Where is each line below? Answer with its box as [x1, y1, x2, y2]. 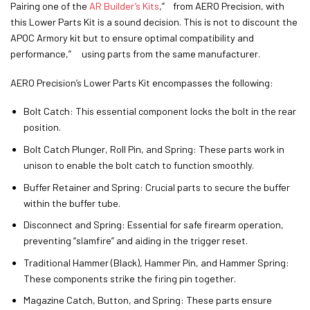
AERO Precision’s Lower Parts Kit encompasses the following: [10, 76, 273, 89]
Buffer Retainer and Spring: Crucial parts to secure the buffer [23, 181, 290, 193]
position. [23, 121, 61, 134]
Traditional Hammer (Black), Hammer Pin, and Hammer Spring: [23, 256, 289, 268]
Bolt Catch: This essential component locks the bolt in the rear [23, 105, 296, 118]
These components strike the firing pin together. [23, 272, 236, 284]
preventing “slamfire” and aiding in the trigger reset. [23, 235, 248, 247]
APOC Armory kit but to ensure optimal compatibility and [10, 31, 254, 44]
